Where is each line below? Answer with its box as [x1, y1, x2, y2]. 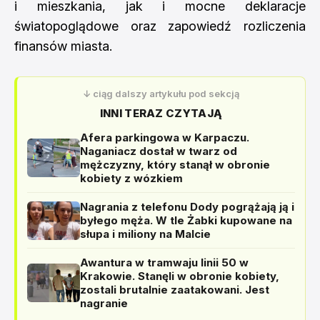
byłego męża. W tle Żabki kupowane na [80, 214, 292, 227]
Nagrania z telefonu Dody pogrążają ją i [80, 200, 294, 214]
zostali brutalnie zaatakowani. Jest [80, 283, 269, 296]
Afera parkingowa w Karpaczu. [80, 131, 249, 144]
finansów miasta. [14, 39, 112, 54]
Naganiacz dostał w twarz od [80, 144, 237, 158]
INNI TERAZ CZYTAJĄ [99, 106, 223, 120]
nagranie [80, 296, 128, 310]
